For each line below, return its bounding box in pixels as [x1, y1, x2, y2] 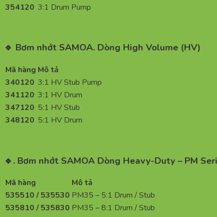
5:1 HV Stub [38, 102, 80, 113]
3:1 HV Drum [38, 89, 82, 100]
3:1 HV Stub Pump [38, 77, 102, 88]
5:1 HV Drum [38, 114, 82, 125]
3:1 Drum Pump [38, 1, 91, 13]
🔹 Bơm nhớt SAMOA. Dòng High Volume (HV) [4, 41, 201, 54]
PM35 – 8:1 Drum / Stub [72, 202, 155, 214]
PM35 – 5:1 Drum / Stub [72, 190, 155, 201]
